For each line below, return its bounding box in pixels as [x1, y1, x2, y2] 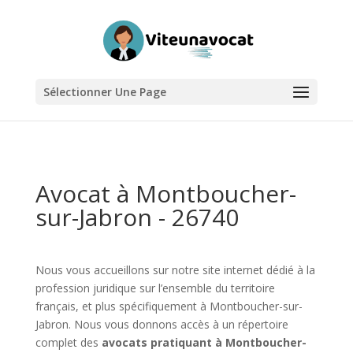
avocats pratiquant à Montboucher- [101, 335, 307, 350]
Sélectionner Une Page [43, 84, 166, 99]
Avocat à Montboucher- [35, 177, 296, 210]
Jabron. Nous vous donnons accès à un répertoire [35, 317, 288, 332]
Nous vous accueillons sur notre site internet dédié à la [35, 262, 315, 277]
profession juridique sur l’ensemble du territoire [35, 281, 275, 295]
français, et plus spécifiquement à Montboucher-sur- [35, 299, 303, 314]
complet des [35, 335, 102, 350]
